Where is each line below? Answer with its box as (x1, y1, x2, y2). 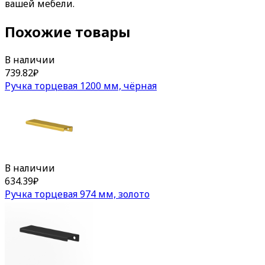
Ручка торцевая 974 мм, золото (5, 188, 150, 201)
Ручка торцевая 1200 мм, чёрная (5, 79, 157, 92)
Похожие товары (5, 22, 131, 42)
